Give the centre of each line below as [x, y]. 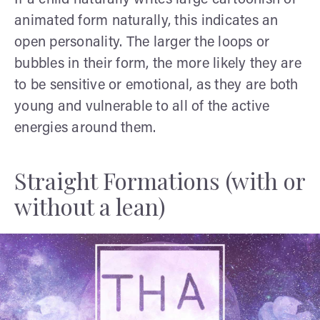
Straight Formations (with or [160, 180]
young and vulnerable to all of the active [142, 107]
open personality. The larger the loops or [142, 42]
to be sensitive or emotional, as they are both [156, 85]
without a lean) [90, 206]
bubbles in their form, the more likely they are [158, 64]
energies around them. [85, 128]
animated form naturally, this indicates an [146, 21]
